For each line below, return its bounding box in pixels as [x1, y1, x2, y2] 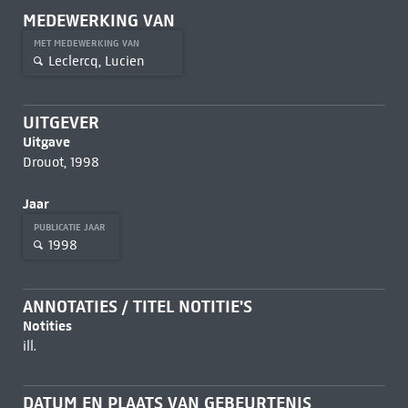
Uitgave [22, 133, 70, 150]
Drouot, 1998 [22, 154, 99, 170]
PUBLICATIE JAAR [33, 221, 108, 233]
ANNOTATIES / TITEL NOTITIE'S [22, 296, 252, 317]
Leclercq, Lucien [47, 52, 145, 69]
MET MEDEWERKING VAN [33, 37, 142, 49]
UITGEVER [22, 112, 99, 133]
